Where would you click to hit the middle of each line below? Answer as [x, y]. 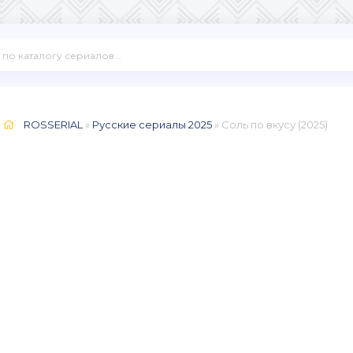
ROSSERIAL [53, 124]
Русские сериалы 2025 [152, 124]
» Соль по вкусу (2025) [270, 124]
